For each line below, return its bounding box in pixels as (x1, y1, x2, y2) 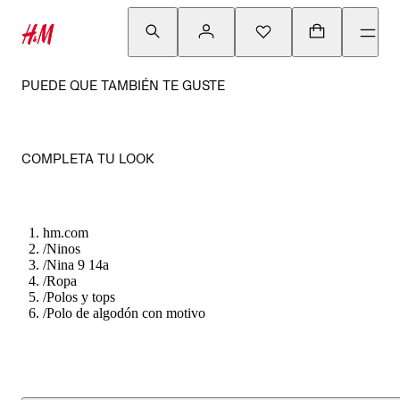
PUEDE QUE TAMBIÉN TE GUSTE (21, 78, 225, 93)
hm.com (43, 225, 88, 240)
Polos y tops (46, 289, 115, 304)
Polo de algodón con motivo (46, 305, 205, 321)
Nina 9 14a (46, 257, 109, 272)
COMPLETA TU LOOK (21, 151, 154, 166)
